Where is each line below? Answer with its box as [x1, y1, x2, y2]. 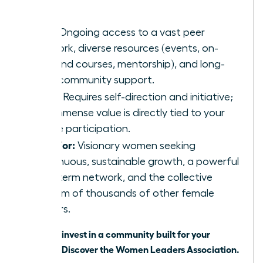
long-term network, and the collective [33, 171, 213, 183]
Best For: [33, 137, 75, 151]
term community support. [33, 74, 154, 85]
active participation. [33, 123, 130, 134]
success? [22, 242, 62, 255]
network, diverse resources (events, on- [33, 42, 218, 53]
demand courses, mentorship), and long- [33, 58, 225, 69]
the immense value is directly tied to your [33, 107, 225, 118]
